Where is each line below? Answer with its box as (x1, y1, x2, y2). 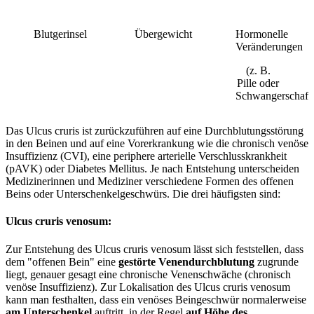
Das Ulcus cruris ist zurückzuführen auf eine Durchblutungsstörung (6, 125, 303, 137)
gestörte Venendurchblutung (118, 255, 254, 268)
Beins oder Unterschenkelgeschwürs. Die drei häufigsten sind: (6, 188, 280, 200)
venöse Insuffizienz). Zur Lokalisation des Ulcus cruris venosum (6, 280, 290, 293)
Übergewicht (135, 28, 192, 41)
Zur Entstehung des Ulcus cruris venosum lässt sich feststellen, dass (6, 243, 303, 255)
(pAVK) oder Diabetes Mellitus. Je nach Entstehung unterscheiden (6, 163, 299, 175)
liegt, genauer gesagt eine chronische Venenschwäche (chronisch (6, 268, 291, 280)
